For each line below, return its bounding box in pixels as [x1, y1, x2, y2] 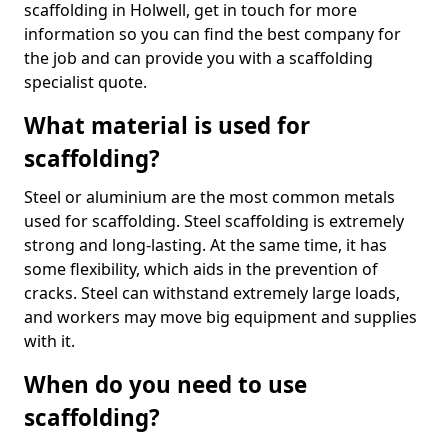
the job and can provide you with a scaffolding [24, 47, 373, 69]
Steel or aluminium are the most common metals [24, 186, 395, 208]
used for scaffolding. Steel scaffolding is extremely [24, 210, 404, 232]
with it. [24, 330, 75, 352]
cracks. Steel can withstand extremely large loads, [24, 282, 400, 304]
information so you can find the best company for [24, 23, 401, 45]
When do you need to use [24, 369, 307, 400]
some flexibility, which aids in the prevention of [24, 258, 378, 280]
